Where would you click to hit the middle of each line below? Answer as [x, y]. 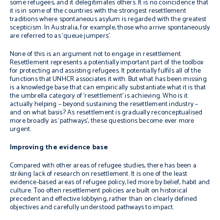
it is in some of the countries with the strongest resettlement [98, 11]
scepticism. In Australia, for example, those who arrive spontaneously [110, 28]
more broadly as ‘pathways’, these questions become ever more [102, 121]
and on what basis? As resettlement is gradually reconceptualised [106, 113]
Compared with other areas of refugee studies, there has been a [103, 166]
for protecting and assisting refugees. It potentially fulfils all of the [106, 71]
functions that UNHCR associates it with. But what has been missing [108, 79]
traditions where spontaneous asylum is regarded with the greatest [108, 19]
